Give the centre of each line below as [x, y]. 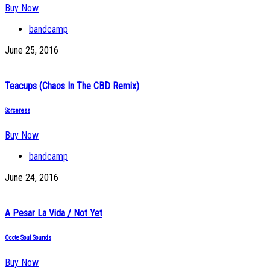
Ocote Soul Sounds [28, 238]
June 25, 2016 [32, 50]
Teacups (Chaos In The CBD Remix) [72, 86]
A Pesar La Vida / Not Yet [54, 213]
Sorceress [17, 110]
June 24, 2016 [32, 177]
